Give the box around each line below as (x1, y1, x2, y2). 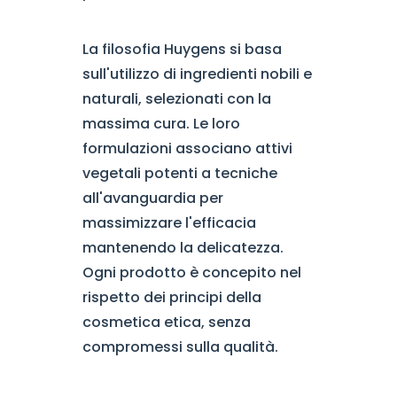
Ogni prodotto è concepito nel (82, 262, 301, 283)
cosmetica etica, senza (82, 312, 251, 332)
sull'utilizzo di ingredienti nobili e (82, 64, 312, 84)
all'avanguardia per (82, 188, 223, 208)
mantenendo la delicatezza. (82, 237, 284, 258)
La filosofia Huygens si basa (82, 39, 282, 59)
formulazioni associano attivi (82, 138, 292, 159)
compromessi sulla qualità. (82, 337, 278, 357)
